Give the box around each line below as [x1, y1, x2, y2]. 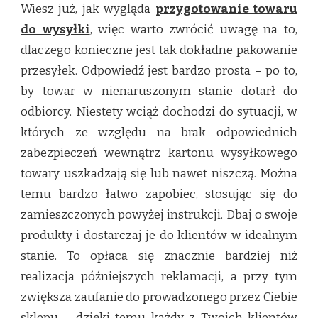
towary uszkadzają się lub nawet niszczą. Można [21, 165, 297, 181]
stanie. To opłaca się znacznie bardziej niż [21, 248, 297, 263]
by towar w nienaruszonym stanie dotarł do [21, 83, 297, 99]
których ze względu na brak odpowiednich [21, 124, 297, 140]
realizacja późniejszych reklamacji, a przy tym [21, 268, 297, 284]
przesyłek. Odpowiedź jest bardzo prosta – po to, [21, 62, 297, 78]
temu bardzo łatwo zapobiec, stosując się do [21, 186, 297, 202]
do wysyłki [21, 21, 90, 37]
